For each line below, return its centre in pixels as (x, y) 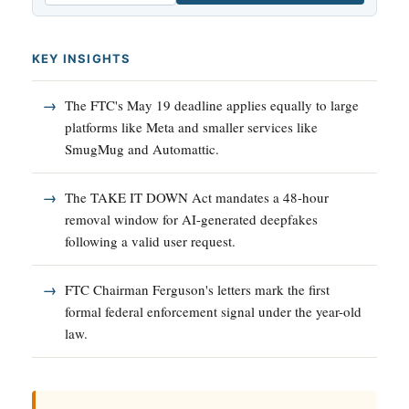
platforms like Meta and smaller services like (191, 126)
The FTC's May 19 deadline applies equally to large (212, 105)
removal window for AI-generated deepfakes (191, 219)
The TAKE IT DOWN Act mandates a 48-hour (197, 197)
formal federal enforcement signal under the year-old (213, 311)
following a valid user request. (150, 241)
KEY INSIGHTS (82, 58)
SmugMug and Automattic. (142, 148)
